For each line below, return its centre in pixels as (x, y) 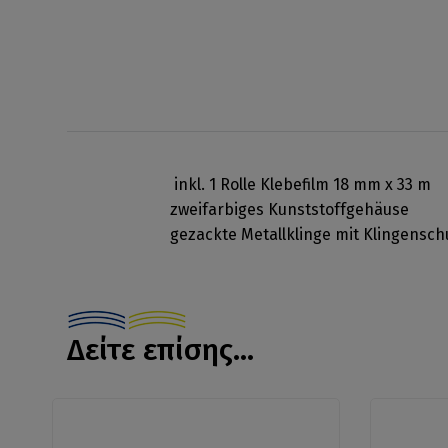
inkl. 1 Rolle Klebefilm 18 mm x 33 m (300, 184)
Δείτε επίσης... (161, 349)
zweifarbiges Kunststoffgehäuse (289, 209)
